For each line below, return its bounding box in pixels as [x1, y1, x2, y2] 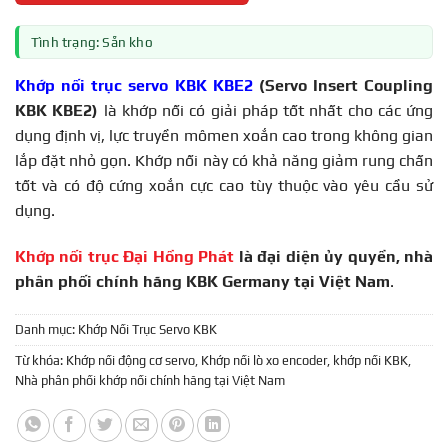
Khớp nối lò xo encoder [201, 353, 327, 369]
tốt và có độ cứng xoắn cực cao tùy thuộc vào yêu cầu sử [15, 175, 433, 195]
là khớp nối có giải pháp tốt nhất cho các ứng [98, 100, 433, 120]
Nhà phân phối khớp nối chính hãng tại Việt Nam [15, 373, 285, 389]
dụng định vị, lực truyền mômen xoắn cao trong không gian [15, 125, 433, 145]
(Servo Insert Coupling [258, 75, 433, 95]
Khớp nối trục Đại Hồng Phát [15, 246, 239, 266]
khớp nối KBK [333, 353, 408, 369]
